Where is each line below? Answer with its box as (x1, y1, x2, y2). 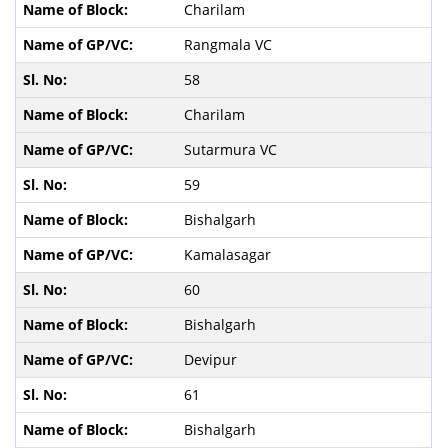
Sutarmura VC (183, 139, 281, 159)
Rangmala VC (183, 34, 276, 54)
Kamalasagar (183, 244, 275, 264)
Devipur (183, 349, 241, 369)
